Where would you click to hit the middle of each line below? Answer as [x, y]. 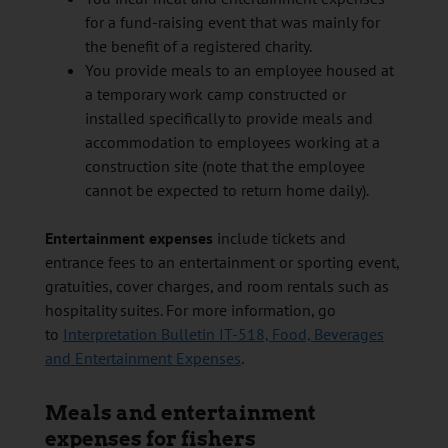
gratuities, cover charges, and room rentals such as [216, 286]
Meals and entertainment [180, 413]
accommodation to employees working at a [232, 142]
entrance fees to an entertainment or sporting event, [221, 262]
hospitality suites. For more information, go [190, 310]
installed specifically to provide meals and [228, 118]
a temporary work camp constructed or [215, 94]
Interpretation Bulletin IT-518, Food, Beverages [223, 334]
